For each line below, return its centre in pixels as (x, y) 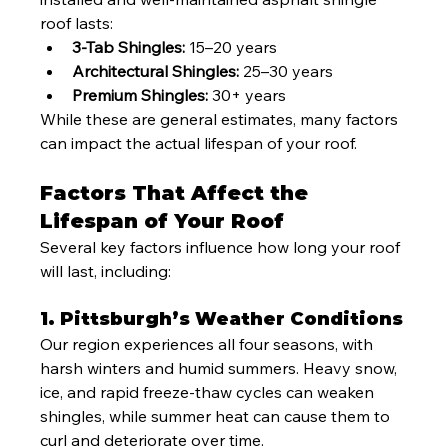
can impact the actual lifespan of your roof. (199, 142)
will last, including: (106, 270)
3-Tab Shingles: (129, 46)
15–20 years (231, 46)
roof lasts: (77, 22)
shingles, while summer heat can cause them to (217, 415)
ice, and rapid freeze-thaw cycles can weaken (209, 391)
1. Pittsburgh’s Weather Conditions (222, 318)
